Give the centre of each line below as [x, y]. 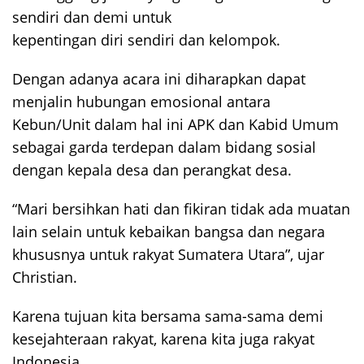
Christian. [45, 277]
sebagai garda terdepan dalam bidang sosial [164, 147]
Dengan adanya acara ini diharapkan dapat [159, 79]
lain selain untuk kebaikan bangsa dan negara [169, 232]
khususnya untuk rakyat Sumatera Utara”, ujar [168, 254]
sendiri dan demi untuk [92, 17]
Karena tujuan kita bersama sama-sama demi [168, 316]
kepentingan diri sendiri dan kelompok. [146, 40]
